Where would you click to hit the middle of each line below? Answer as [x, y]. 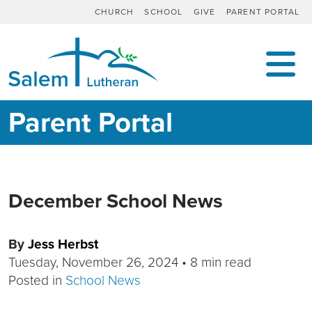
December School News [116, 201]
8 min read [221, 262]
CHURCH [115, 12]
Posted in [37, 280]
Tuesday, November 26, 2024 [93, 262]
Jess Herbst [63, 244]
